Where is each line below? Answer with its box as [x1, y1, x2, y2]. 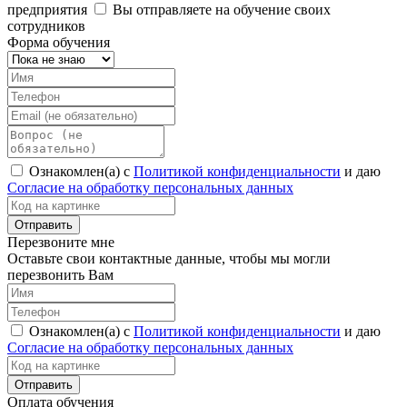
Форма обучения [7, 34, 110, 50]
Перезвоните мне [7, 233, 114, 250]
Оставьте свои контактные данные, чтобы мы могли [7, 250, 331, 266]
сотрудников [7, 17, 85, 34]
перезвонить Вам [7, 266, 114, 283]
